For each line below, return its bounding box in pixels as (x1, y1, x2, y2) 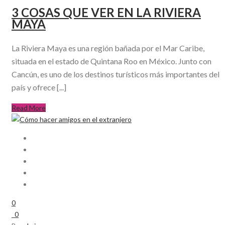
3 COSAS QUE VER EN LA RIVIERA (12, 5, 201, 20)
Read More (12, 103, 46, 113)
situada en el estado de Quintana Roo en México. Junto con (12, 56, 211, 66)
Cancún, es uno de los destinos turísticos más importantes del (12, 69, 219, 79)
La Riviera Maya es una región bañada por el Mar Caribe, (12, 43, 204, 53)
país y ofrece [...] (12, 82, 66, 92)
